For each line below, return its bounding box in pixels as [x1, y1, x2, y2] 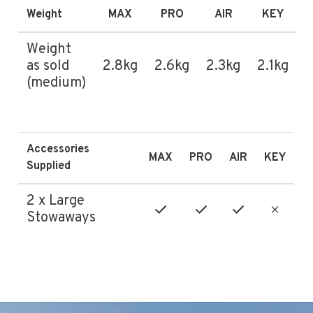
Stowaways [27, 208, 96, 227]
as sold [27, 57, 70, 75]
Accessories [27, 142, 90, 156]
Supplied [27, 159, 71, 173]
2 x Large [27, 191, 85, 210]
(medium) [27, 73, 87, 92]
